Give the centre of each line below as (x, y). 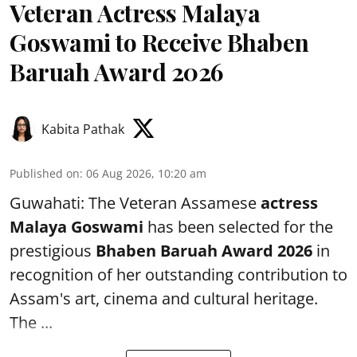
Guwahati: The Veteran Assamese (135, 202)
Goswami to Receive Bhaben (159, 42)
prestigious (53, 250)
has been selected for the (238, 226)
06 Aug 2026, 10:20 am (146, 173)
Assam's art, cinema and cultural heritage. (164, 298)
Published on (45, 173)
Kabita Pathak (83, 129)
